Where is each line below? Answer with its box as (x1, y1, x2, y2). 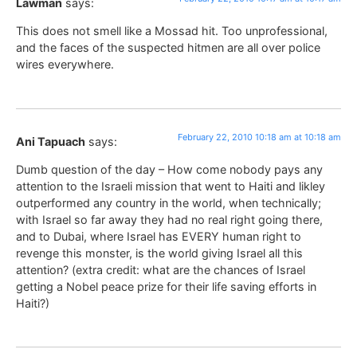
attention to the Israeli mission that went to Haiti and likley (16, 178, 325, 193)
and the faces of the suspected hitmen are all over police (16, 41, 320, 55)
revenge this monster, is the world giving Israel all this (16, 245, 303, 260)
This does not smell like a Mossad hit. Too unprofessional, (16, 24, 328, 38)
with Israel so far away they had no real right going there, (16, 212, 323, 226)
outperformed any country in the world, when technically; (16, 195, 321, 210)
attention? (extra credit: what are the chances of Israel (16, 262, 305, 277)
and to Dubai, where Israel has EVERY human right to (16, 229, 301, 243)
